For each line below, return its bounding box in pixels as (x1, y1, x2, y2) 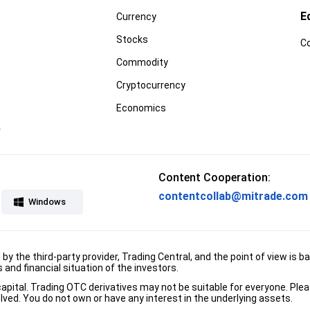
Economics (116, 102, 166, 113)
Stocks (116, 33, 148, 45)
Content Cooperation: (158, 170, 271, 184)
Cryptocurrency (116, 79, 185, 91)
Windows (28, 196, 66, 207)
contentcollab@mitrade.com (158, 189, 308, 203)
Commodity (116, 56, 168, 68)
